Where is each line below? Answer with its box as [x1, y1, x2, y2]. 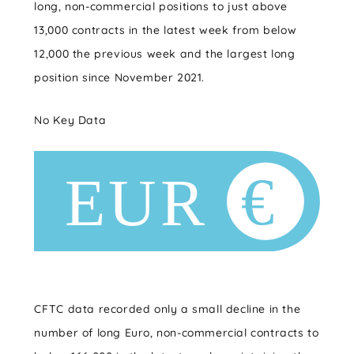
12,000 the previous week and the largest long [34, 47, 296, 61]
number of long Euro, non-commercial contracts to [34, 326, 319, 341]
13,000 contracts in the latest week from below [34, 23, 297, 37]
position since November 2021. [34, 70, 205, 85]
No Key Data [34, 113, 107, 128]
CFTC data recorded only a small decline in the [34, 302, 301, 317]
